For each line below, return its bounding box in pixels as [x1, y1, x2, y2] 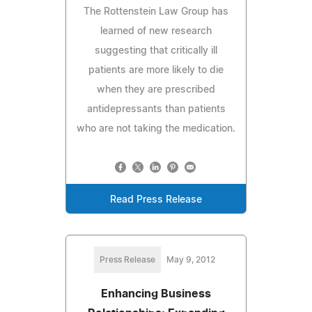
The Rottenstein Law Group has [84, 6, 228, 17]
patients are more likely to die [88, 65, 224, 75]
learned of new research [100, 26, 212, 36]
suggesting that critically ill [95, 45, 217, 56]
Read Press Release [110, 194, 202, 205]
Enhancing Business [101, 288, 211, 299]
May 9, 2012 [166, 255, 215, 264]
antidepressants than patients [86, 104, 226, 114]
